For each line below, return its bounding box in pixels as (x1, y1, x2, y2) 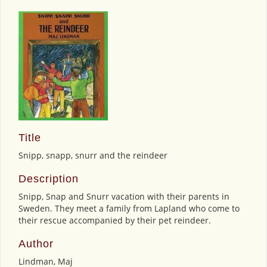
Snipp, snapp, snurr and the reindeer (18, 149, 167, 161)
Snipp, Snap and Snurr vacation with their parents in (18, 190, 229, 202)
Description (18, 172, 79, 185)
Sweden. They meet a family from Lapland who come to (18, 202, 240, 214)
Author (18, 237, 54, 250)
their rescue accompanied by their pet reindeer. (18, 214, 211, 226)
